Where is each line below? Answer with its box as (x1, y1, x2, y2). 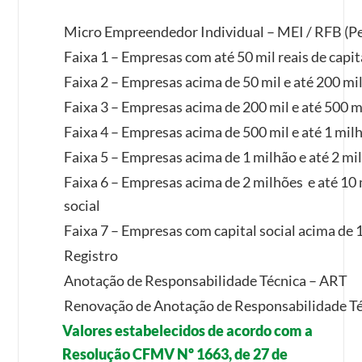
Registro (64, 246, 119, 264)
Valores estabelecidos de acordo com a (62, 321, 314, 339)
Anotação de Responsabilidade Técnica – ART (64, 271, 348, 289)
